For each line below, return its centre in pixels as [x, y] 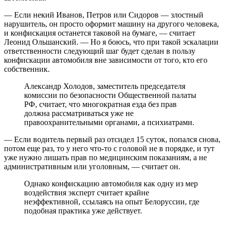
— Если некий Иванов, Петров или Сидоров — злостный [104, 15]
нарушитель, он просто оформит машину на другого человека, [111, 24]
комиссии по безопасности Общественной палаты [110, 95]
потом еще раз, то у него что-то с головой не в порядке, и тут [109, 148]
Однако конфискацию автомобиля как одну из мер [111, 183]
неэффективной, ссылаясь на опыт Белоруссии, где [112, 201]
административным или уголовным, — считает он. [92, 166]
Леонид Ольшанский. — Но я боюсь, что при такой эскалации [111, 42]
